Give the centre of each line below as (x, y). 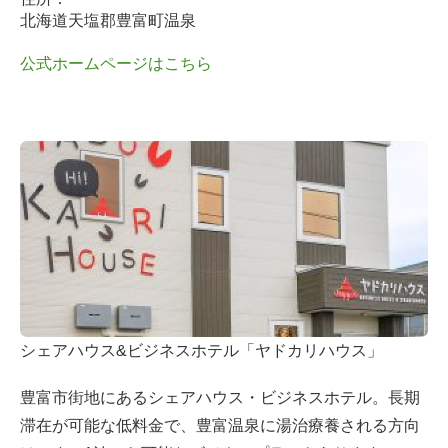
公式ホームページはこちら (116, 64)
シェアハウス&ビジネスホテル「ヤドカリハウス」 (201, 351)
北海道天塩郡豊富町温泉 (108, 21)
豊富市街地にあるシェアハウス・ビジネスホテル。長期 (220, 398)
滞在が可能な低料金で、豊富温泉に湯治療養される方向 (220, 426)
